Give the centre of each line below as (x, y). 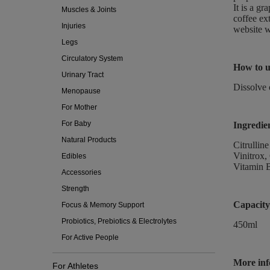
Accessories (81, 172)
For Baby (76, 124)
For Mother (79, 107)
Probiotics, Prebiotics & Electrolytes (119, 221)
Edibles (74, 156)
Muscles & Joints (89, 10)
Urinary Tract (83, 75)
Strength (75, 189)
